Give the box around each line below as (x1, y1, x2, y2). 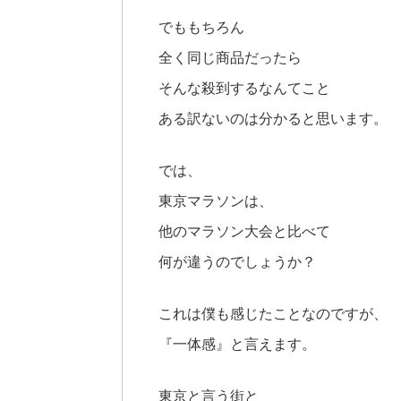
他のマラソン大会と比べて (158, 223, 330, 239)
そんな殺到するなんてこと (158, 80, 330, 96)
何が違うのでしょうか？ (158, 253, 316, 269)
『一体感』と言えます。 (158, 336, 316, 352)
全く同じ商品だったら (158, 49, 302, 65)
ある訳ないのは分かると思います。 (158, 110, 388, 126)
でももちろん (158, 19, 244, 35)
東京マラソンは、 (158, 192, 273, 209)
